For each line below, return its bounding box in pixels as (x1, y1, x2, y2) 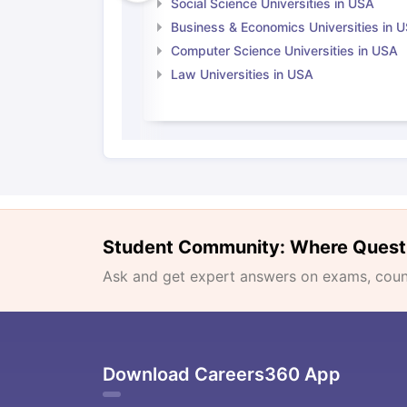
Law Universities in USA (171, 65, 313, 82)
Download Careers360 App (102, 363, 341, 385)
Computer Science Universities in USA (171, 42, 398, 58)
